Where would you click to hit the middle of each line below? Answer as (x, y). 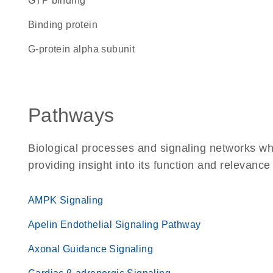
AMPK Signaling (66, 200)
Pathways (71, 115)
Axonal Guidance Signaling (90, 249)
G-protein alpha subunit (85, 49)
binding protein (66, 25)
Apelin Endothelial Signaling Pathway (115, 225)
